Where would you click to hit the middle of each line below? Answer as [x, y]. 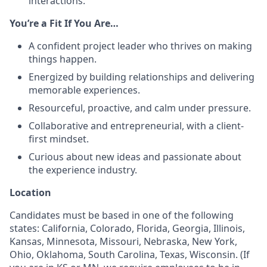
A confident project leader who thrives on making [140, 46]
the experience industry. [83, 170]
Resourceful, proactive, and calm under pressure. [140, 108]
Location [30, 193]
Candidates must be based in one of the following [122, 215]
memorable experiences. [84, 90]
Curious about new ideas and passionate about [135, 157]
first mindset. [59, 139]
